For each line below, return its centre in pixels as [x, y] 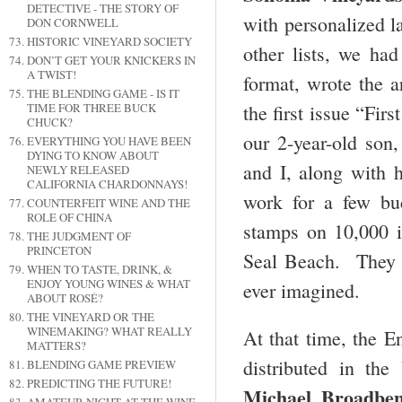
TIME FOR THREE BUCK [91, 108]
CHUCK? [49, 122]
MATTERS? [56, 346]
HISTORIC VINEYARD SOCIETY [109, 42]
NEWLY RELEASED [78, 170]
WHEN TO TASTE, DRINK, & [99, 270]
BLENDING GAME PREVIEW [101, 365]
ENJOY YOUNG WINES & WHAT [108, 284]
